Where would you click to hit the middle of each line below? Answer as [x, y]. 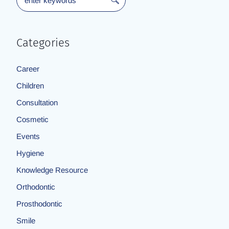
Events [28, 136]
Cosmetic [32, 119]
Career [28, 69]
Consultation [37, 102]
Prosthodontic [39, 204]
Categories [43, 43]
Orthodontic [36, 187]
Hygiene [30, 153]
